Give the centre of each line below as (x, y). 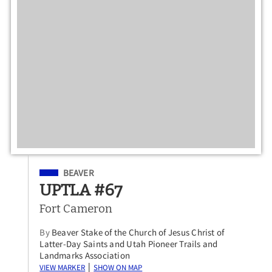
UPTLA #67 (81, 190)
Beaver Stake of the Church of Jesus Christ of (138, 233)
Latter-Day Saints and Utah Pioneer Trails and (129, 244)
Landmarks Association (85, 256)
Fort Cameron (76, 209)
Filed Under (66, 171)
